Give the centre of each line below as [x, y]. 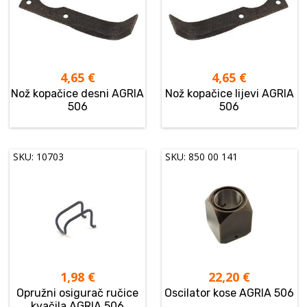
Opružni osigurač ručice [78, 293]
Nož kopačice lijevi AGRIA [229, 94]
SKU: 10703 [39, 157]
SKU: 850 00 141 [202, 157]
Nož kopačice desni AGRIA [78, 94]
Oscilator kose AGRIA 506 [230, 293]
